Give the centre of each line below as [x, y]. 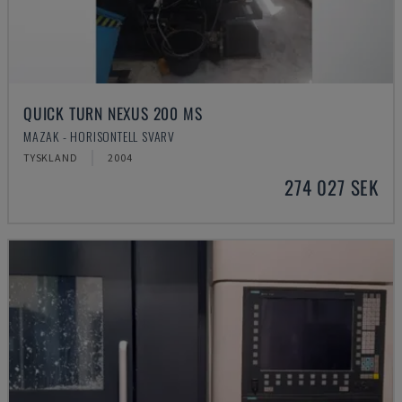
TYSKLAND [51, 157]
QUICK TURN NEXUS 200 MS [113, 113]
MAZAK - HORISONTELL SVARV [99, 136]
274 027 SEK [332, 187]
